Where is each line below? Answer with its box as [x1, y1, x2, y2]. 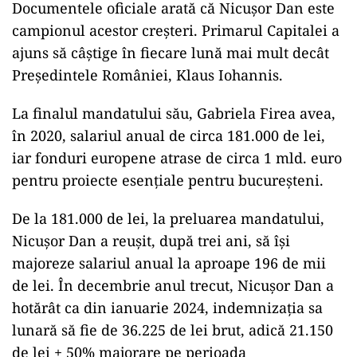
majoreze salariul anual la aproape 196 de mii [12, 253, 326, 273]
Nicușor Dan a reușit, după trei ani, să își [12, 231, 290, 250]
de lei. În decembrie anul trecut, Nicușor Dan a [12, 276, 334, 295]
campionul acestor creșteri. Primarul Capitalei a [12, 21, 339, 40]
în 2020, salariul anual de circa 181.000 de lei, [12, 126, 325, 145]
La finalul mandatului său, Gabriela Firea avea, [12, 104, 335, 123]
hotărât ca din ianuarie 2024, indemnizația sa [12, 298, 323, 317]
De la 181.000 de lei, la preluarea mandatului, [12, 209, 324, 228]
